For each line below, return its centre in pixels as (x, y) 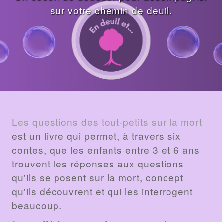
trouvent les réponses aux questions (98, 163)
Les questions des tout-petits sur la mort (107, 122)
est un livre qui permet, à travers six (96, 136)
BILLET (35, 98)
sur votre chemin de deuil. (111, 10)
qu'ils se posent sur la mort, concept (98, 177)
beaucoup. (37, 205)
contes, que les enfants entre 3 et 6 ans (106, 149)
